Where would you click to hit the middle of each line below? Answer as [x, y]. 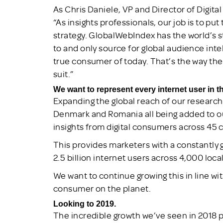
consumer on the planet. [102, 188]
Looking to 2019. [85, 204]
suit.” [63, 73]
